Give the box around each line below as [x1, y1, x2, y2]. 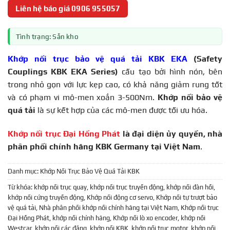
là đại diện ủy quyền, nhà [122, 128, 223, 139]
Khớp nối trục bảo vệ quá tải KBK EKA [8, 53, 187, 64]
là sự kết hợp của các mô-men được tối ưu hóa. [35, 105, 207, 115]
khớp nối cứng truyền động [8, 194, 84, 202]
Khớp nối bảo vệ [157, 92, 223, 102]
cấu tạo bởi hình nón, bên [122, 66, 223, 76]
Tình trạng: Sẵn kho [16, 32, 79, 41]
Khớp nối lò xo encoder [113, 214, 178, 222]
